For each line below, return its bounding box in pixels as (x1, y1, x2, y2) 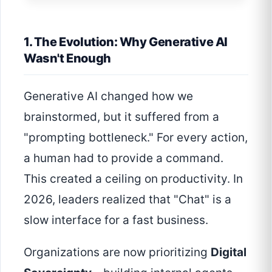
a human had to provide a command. (24, 151, 223, 165)
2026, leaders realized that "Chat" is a (24, 192, 231, 206)
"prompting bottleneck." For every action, (24, 130, 248, 144)
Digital (211, 245, 246, 259)
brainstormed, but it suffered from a (24, 109, 219, 124)
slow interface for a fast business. (24, 212, 208, 227)
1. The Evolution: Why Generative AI (24, 34, 228, 49)
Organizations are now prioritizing (24, 245, 211, 259)
